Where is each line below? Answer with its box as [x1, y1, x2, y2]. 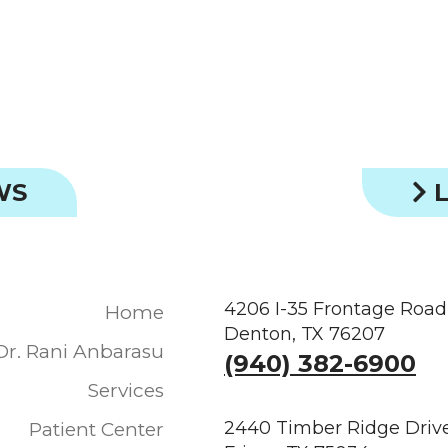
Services [88, 378, 164, 402]
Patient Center [29, 417, 164, 441]
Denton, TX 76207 [224, 322, 385, 345]
